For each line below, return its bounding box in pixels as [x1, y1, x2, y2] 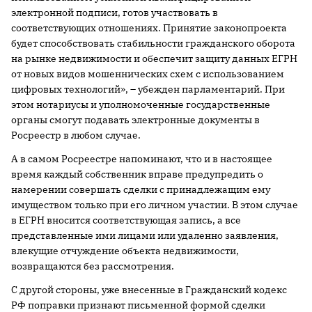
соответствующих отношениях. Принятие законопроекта [11, 21, 287, 34]
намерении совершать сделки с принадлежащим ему [11, 182, 270, 196]
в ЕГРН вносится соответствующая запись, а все [11, 213, 241, 226]
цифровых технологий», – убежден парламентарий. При [11, 82, 285, 95]
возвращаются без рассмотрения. [11, 259, 174, 272]
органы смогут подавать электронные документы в [11, 113, 260, 126]
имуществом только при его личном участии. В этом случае [11, 198, 298, 211]
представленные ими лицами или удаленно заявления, [11, 228, 279, 242]
